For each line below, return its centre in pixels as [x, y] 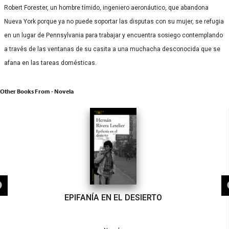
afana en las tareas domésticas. [50, 63]
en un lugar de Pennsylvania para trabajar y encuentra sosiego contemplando [113, 35]
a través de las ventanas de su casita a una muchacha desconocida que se [112, 49]
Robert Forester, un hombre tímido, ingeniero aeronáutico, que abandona [106, 7]
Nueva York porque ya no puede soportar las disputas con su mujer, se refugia [114, 21]
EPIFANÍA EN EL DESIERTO [113, 197]
